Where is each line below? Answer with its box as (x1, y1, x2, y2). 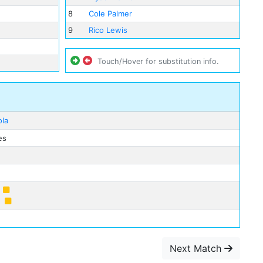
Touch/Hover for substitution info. (97, 57, 219, 66)
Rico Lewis (89, 25, 128, 35)
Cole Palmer (89, 9, 133, 19)
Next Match (170, 242, 224, 255)
